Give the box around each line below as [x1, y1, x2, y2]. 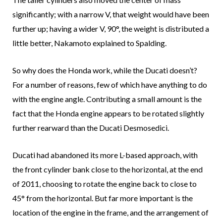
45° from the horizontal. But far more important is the [12, 193, 193, 203]
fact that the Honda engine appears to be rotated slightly [12, 109, 204, 118]
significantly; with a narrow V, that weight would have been [12, 9, 209, 19]
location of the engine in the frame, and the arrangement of [12, 208, 209, 218]
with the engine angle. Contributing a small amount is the [12, 94, 202, 104]
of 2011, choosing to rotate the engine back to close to [12, 179, 197, 189]
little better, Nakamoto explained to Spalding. [12, 38, 166, 48]
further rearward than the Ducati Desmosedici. [12, 123, 169, 133]
